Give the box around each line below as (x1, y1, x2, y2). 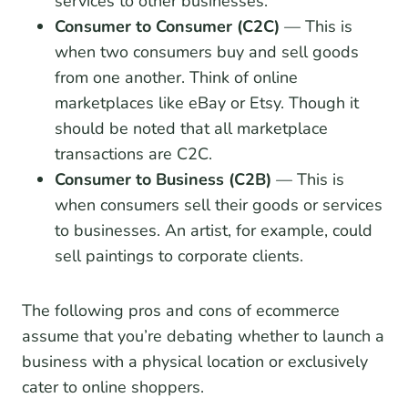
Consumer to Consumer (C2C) (55, 15, 280, 38)
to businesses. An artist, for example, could (55, 219, 372, 242)
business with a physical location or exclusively (22, 351, 368, 373)
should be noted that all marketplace (55, 117, 328, 140)
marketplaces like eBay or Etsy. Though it (55, 92, 359, 115)
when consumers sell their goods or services (55, 194, 382, 217)
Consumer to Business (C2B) (55, 168, 271, 191)
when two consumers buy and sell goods (55, 41, 359, 64)
